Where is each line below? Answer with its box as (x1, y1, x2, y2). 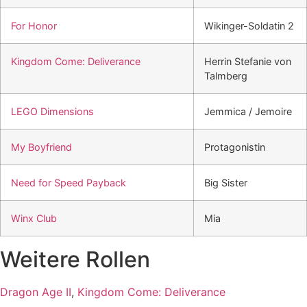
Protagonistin (204, 141, 265, 153)
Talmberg (204, 70, 247, 82)
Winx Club (11, 212, 57, 224)
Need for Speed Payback (11, 177, 126, 188)
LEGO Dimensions (11, 106, 94, 117)
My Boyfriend (11, 141, 72, 153)
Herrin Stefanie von (204, 56, 291, 67)
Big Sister (204, 177, 247, 188)
